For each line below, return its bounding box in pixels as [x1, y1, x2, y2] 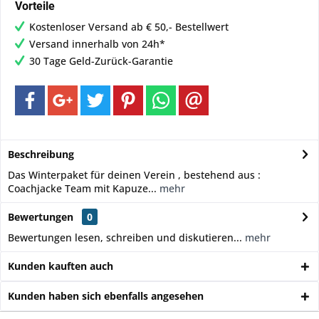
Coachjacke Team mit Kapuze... [8, 182, 157, 195]
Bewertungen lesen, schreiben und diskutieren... [8, 231, 242, 244]
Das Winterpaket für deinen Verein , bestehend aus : [8, 168, 261, 182]
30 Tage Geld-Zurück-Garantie [29, 54, 173, 68]
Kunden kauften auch [8, 259, 113, 273]
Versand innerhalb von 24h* [29, 37, 165, 51]
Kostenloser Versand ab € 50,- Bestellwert [29, 20, 229, 33]
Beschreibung [8, 147, 74, 161]
